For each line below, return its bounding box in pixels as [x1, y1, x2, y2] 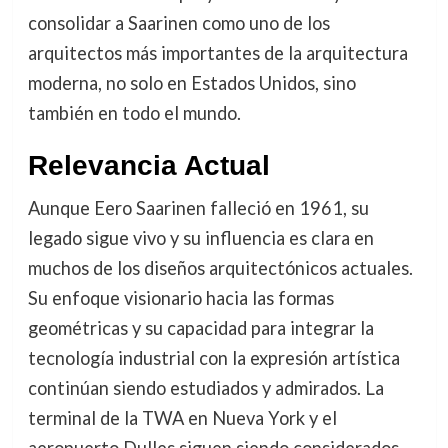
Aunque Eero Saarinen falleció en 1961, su [27, 196, 369, 219]
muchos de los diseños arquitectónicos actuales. [27, 256, 413, 279]
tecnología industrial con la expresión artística [27, 346, 400, 369]
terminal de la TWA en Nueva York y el [27, 406, 337, 429]
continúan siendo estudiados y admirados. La [27, 376, 384, 399]
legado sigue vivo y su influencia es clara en [27, 226, 374, 249]
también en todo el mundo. [27, 101, 241, 124]
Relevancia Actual [27, 149, 270, 181]
